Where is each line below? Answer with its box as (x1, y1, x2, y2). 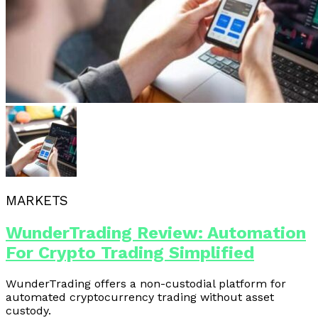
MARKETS (6, 193, 68, 209)
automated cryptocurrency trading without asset (6, 290, 274, 304)
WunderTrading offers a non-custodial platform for (6, 276, 286, 290)
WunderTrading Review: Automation (6, 223, 306, 243)
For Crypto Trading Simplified (6, 243, 254, 263)
